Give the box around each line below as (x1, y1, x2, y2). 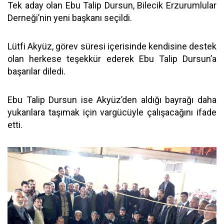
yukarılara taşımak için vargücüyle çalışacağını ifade (7, 107, 216, 117)
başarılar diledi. (7, 66, 65, 76)
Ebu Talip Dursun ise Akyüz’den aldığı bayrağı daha (7, 94, 216, 105)
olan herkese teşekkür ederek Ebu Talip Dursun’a (7, 53, 216, 64)
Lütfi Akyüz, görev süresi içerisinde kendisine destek (7, 41, 216, 51)
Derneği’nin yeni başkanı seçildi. (7, 12, 132, 23)
